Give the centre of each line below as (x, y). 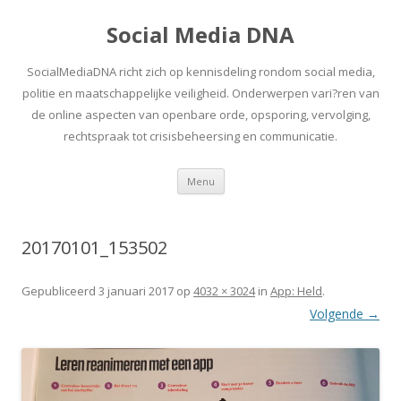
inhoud (244, 199)
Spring (242, 174)
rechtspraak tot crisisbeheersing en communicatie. (200, 136)
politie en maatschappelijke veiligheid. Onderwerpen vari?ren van (200, 93)
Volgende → (345, 314)
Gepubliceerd (60, 291)
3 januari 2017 (136, 291)
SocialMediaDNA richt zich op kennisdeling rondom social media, (200, 72)
